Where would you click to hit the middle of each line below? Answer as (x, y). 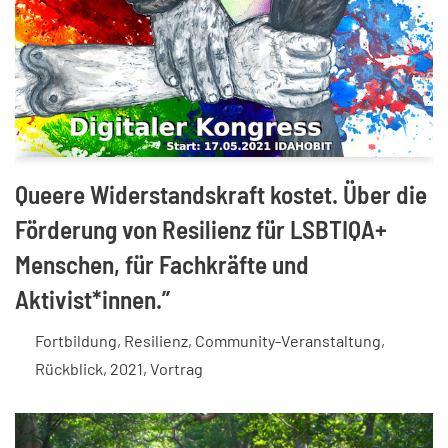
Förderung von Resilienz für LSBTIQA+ (201, 229)
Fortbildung (76, 341)
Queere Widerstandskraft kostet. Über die (221, 194)
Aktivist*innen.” (92, 299)
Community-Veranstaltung (288, 341)
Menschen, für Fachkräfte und (162, 264)
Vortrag (177, 369)
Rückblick (69, 369)
